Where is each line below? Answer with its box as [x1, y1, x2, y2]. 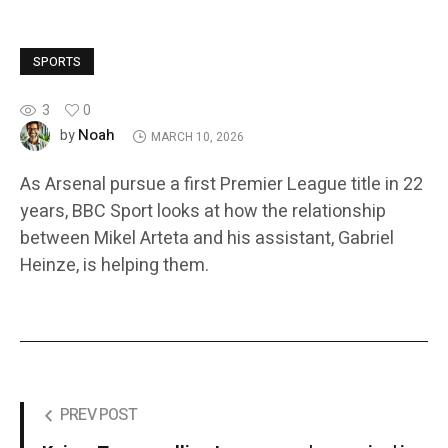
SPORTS [33, 53, 81, 72]
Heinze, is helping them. [20, 252, 209, 280]
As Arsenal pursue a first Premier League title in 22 [20, 171, 423, 199]
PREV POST [60, 403, 137, 428]
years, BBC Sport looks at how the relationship [20, 198, 386, 226]
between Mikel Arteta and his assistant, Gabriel [20, 225, 394, 253]
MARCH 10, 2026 [150, 127, 244, 146]
